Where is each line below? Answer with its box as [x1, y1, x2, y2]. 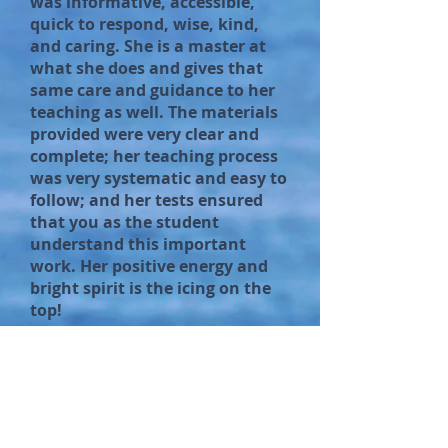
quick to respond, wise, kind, [30, 13, 259, 35]
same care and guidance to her [30, 79, 275, 101]
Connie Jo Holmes [110, 331, 210, 349]
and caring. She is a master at [30, 35, 266, 57]
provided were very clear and [30, 123, 259, 145]
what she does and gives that [30, 57, 263, 79]
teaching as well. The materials [30, 101, 278, 123]
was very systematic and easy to [30, 167, 287, 189]
